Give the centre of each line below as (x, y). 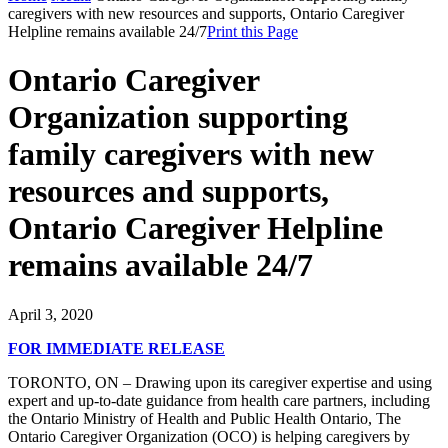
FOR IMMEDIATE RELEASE (116, 348)
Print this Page (252, 31)
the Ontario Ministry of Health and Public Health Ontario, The (204, 418)
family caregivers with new (191, 154)
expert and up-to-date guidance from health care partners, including (219, 400)
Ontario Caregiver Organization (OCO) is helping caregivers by (209, 436)
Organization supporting (178, 117)
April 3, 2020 (50, 314)
